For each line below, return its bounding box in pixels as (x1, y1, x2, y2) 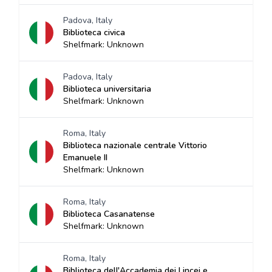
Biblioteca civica (63, 27, 125, 38)
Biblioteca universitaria (63, 83, 151, 95)
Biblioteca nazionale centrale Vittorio (63, 140, 207, 151)
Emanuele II (63, 152, 107, 163)
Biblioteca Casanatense (63, 208, 155, 220)
